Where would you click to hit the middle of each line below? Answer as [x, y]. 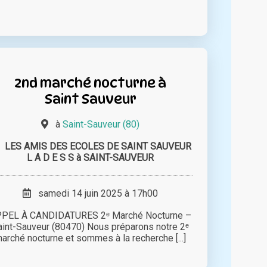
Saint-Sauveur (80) [101, 124]
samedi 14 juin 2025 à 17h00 [95, 193]
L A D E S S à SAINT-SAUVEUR [91, 157]
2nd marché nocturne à [91, 82]
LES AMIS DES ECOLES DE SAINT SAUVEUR [98, 146]
